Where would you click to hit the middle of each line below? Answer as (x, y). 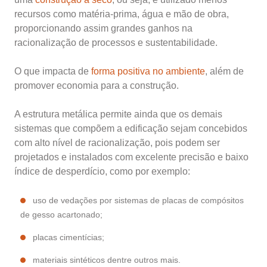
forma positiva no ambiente (148, 72)
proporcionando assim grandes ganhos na (103, 29)
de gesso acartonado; (61, 215)
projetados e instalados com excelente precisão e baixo (131, 157)
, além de (224, 72)
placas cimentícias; (69, 237)
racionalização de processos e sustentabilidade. (116, 43)
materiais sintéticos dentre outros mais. (107, 260)
